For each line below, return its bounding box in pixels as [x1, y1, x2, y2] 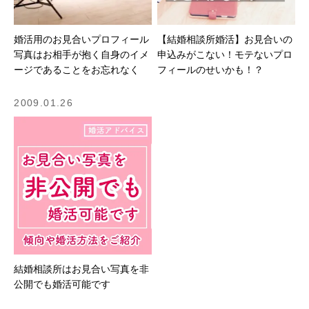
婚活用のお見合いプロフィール [14, 33, 150, 45]
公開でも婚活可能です [14, 278, 111, 290]
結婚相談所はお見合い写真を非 [14, 263, 150, 275]
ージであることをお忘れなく [14, 63, 140, 75]
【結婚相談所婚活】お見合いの [157, 33, 293, 45]
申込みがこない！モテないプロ [157, 48, 293, 60]
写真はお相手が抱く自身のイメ [14, 48, 150, 60]
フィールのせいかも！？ [157, 63, 264, 75]
